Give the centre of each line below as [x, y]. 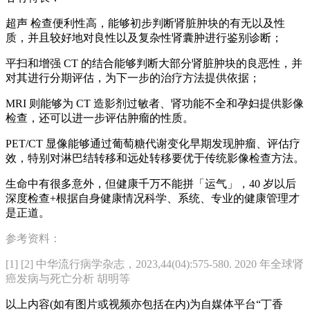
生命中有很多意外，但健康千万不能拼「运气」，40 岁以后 [151, 183]
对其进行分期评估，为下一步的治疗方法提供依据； [133, 77]
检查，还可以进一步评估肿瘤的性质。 [100, 118]
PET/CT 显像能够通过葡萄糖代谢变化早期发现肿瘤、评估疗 [153, 143]
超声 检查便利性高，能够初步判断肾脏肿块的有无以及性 [145, 23]
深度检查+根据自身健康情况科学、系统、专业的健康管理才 [153, 198]
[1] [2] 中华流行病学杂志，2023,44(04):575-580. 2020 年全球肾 [155, 264]
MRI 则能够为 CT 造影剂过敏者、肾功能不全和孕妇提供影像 [155, 103]
